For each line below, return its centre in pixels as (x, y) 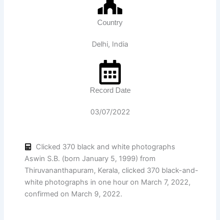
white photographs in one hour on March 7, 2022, (108, 182)
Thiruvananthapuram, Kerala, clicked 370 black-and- (112, 171)
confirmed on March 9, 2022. (74, 194)
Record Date (110, 91)
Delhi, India (110, 44)
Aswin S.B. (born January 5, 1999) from (90, 159)
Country (110, 23)
